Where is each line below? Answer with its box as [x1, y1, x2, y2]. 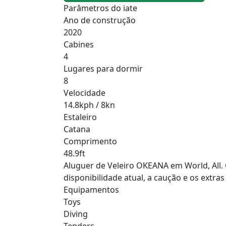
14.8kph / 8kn [64, 99, 115, 110]
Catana [64, 123, 90, 135]
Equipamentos [64, 184, 119, 195]
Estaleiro [64, 111, 97, 123]
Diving [64, 208, 88, 219]
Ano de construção [64, 14, 136, 26]
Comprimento [64, 135, 117, 147]
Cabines [64, 38, 94, 50]
